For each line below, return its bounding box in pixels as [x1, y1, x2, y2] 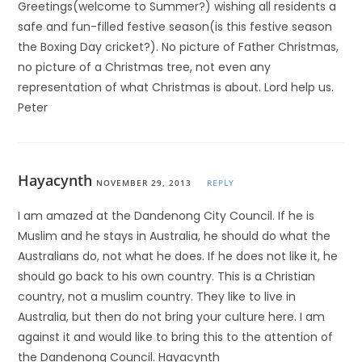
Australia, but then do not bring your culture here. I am [18, 309, 326, 325]
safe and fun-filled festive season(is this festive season [18, 19, 333, 35]
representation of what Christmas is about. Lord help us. [18, 79, 335, 95]
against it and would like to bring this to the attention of [18, 329, 334, 345]
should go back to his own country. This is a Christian [18, 268, 316, 284]
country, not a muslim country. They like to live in [18, 288, 297, 305]
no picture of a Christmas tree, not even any [18, 59, 271, 75]
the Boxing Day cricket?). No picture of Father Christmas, [18, 39, 339, 55]
